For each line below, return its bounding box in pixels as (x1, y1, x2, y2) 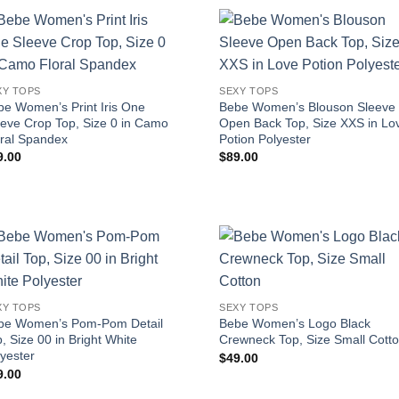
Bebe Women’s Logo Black (219, 316, 371, 331)
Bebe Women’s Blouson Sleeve (219, 99, 396, 114)
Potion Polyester (219, 131, 312, 146)
